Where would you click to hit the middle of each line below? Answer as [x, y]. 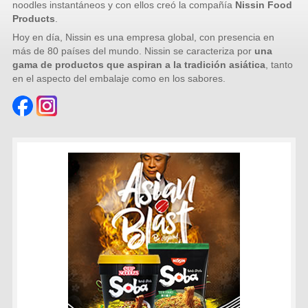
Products [34, 19]
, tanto [279, 65]
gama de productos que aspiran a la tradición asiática [139, 65]
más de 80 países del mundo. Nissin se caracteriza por [134, 51]
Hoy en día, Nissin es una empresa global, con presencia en [144, 37]
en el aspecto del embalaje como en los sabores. [119, 79]
